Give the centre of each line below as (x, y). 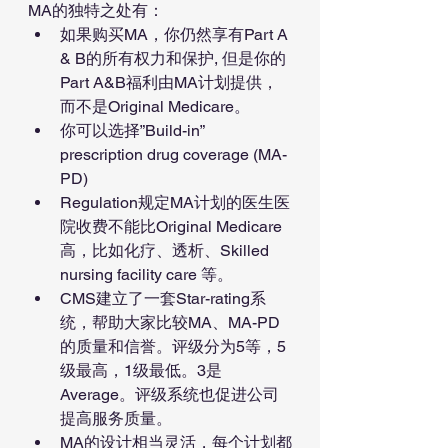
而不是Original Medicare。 (155, 106)
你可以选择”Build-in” (134, 130)
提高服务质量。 (116, 418)
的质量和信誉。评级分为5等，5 (173, 346)
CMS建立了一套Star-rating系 (163, 298)
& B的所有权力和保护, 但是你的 (173, 58)
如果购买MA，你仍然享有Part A (176, 34)
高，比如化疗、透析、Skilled (166, 250)
